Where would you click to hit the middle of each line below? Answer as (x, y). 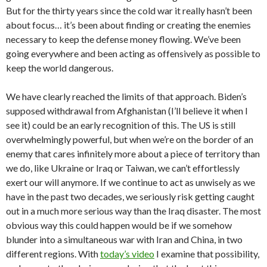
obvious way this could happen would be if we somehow (119, 225)
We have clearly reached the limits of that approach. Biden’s (126, 97)
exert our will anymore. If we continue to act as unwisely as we (131, 182)
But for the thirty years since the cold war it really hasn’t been (129, 11)
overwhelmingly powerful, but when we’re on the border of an (130, 139)
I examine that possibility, (207, 254)
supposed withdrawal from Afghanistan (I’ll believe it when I (127, 111)
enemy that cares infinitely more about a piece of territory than (133, 154)
